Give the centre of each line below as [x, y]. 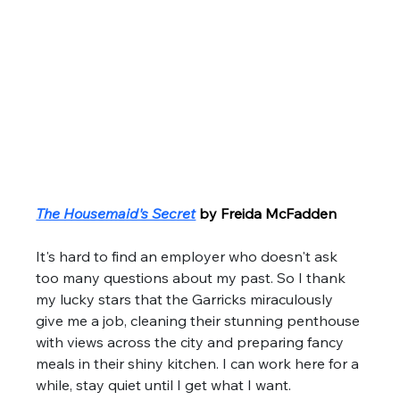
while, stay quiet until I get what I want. [166, 384]
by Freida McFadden [268, 213]
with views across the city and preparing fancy [192, 342]
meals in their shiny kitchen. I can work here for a [200, 363]
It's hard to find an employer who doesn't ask [189, 256]
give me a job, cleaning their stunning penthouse [200, 320]
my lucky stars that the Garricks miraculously [187, 299]
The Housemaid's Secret [116, 213]
